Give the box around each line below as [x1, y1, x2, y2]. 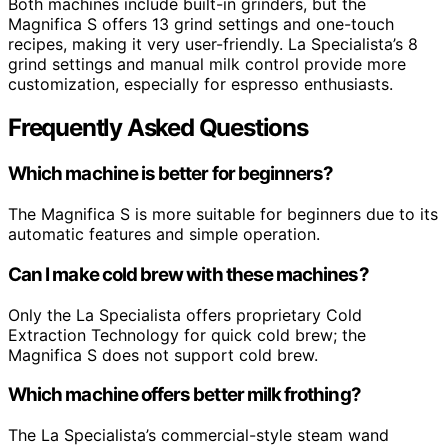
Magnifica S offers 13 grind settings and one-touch [8, 13, 394, 34]
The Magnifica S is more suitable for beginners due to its [8, 204, 438, 225]
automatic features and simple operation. [8, 224, 320, 245]
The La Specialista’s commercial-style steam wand [8, 424, 389, 445]
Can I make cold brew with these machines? [8, 262, 369, 286]
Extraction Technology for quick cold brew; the [8, 324, 366, 345]
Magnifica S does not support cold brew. [8, 344, 318, 365]
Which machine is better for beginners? [8, 162, 334, 186]
